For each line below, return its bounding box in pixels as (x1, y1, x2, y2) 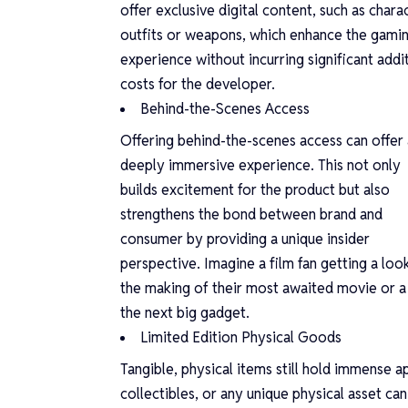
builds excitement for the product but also (120, 179, 390, 199)
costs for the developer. (120, 74, 275, 94)
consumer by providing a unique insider (120, 229, 370, 249)
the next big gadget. (120, 302, 250, 322)
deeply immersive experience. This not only (120, 155, 401, 175)
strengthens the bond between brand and (120, 204, 382, 224)
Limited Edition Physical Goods (140, 327, 342, 347)
